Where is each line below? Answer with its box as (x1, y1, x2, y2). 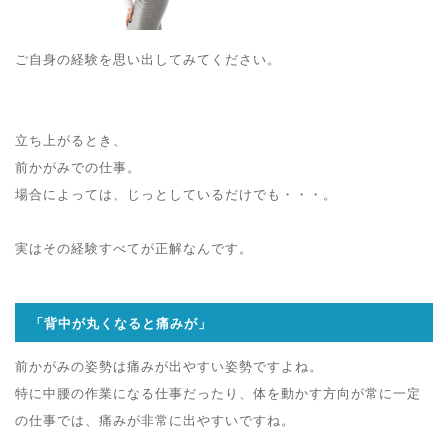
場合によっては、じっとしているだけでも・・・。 (15, 186, 337, 202)
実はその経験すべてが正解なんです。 (15, 240, 253, 256)
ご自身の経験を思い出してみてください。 (15, 51, 281, 67)
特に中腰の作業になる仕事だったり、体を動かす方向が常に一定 (15, 385, 421, 401)
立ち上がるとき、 (15, 132, 127, 148)
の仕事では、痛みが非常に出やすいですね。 (15, 412, 295, 428)
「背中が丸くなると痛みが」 (30, 315, 212, 331)
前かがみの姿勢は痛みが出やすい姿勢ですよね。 (15, 358, 323, 374)
